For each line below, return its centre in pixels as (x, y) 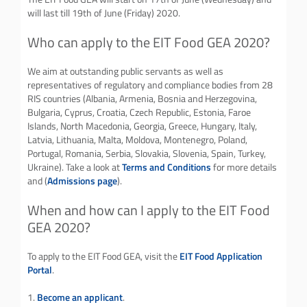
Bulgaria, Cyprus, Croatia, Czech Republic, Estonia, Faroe (139, 112)
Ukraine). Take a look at (75, 167)
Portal (40, 270)
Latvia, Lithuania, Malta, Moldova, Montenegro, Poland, (137, 139)
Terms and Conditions (167, 167)
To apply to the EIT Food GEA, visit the (103, 256)
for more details (244, 167)
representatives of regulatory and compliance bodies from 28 (150, 85)
